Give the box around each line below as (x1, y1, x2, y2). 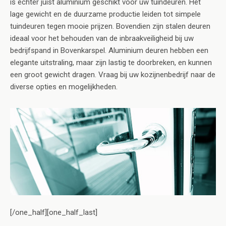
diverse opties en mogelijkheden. (10, 82, 118, 92)
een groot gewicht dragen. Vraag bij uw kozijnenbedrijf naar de (10, 70, 215, 80)
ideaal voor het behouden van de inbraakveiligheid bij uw (10, 34, 194, 43)
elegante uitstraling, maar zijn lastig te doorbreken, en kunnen (10, 58, 212, 68)
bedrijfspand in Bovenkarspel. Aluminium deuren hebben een (10, 46, 208, 55)
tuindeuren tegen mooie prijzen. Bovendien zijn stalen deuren (10, 22, 210, 31)
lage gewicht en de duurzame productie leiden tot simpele (10, 10, 201, 19)
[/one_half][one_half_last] (10, 207, 97, 217)
